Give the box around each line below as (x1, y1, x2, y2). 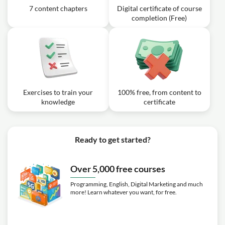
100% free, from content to (117, 88, 201, 96)
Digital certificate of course (117, 4, 202, 13)
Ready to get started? (74, 135, 151, 144)
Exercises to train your (23, 88, 93, 96)
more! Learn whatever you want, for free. (70, 188, 177, 196)
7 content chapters (29, 4, 87, 13)
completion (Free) (132, 14, 187, 22)
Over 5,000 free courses (70, 163, 165, 174)
